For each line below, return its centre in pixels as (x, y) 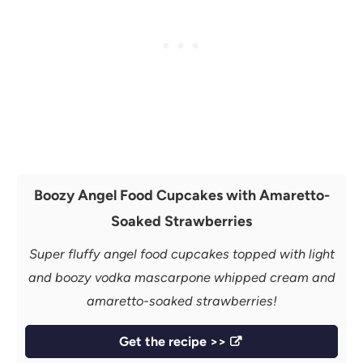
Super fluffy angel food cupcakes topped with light (181, 254)
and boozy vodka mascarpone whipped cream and (181, 277)
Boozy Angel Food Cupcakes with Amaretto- (181, 194)
